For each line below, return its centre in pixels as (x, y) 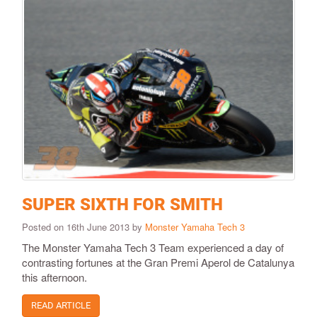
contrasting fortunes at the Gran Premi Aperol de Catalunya (158, 263)
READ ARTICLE (61, 306)
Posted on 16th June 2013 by (83, 227)
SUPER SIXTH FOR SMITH (122, 205)
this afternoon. (54, 277)
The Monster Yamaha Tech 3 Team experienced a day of (153, 248)
